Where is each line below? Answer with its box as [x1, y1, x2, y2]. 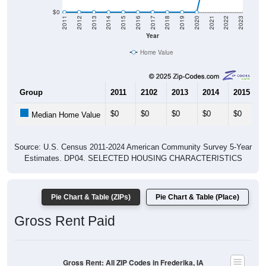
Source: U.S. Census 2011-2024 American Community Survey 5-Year [14, 142, 252, 152]
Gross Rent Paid [14, 213, 115, 229]
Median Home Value [29, 110, 100, 120]
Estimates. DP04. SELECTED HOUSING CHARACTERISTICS [24, 154, 242, 163]
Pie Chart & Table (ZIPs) [51, 193, 131, 202]
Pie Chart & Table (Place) [156, 193, 239, 202]
